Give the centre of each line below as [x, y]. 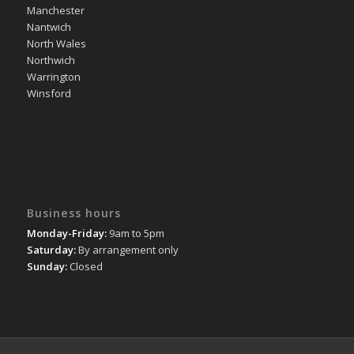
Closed [85, 266]
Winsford [49, 93]
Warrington [53, 76]
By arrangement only [127, 249]
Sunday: [47, 266]
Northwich [51, 60]
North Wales [56, 43]
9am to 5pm [135, 233]
